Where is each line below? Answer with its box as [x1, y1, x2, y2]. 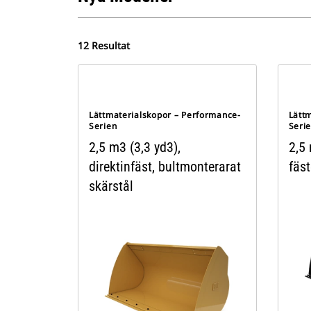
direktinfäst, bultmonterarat [89, 158, 241, 175]
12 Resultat [78, 39, 130, 52]
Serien [89, 120, 117, 132]
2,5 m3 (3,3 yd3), [89, 139, 180, 155]
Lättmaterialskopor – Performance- [89, 109, 241, 121]
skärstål [89, 178, 133, 194]
